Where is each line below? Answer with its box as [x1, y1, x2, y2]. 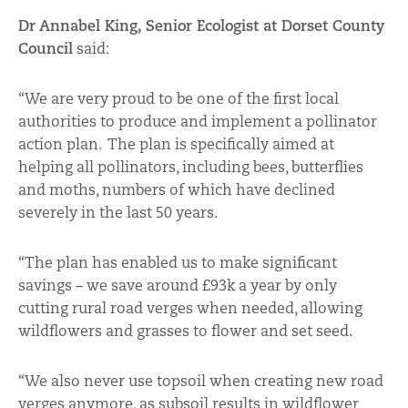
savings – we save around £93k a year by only [18, 275, 337, 295]
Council [18, 38, 73, 58]
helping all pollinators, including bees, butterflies [18, 157, 363, 177]
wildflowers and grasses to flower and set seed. [18, 321, 359, 341]
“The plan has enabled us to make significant [18, 252, 337, 272]
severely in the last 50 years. [18, 202, 218, 222]
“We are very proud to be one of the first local [18, 88, 339, 108]
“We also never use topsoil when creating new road [18, 371, 383, 391]
